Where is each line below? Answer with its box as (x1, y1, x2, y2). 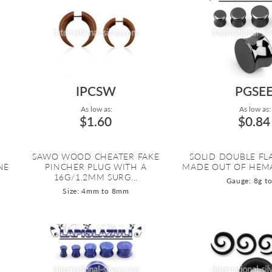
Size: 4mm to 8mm (63, 186, 129, 196)
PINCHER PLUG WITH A (45, 161, 147, 172)
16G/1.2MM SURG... (53, 172, 138, 183)
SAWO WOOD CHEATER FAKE (32, 151, 160, 162)
